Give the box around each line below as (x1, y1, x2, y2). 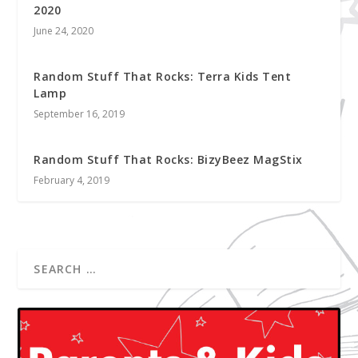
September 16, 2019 (34, 107, 125, 121)
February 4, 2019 (34, 173, 110, 188)
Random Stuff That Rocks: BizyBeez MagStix (34, 152, 303, 168)
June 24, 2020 (34, 24, 94, 38)
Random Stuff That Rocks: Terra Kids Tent (34, 69, 292, 85)
